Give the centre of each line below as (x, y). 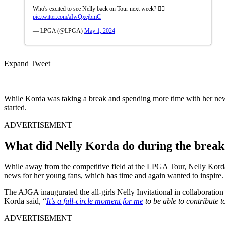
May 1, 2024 (100, 30)
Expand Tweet (27, 63)
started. (15, 107)
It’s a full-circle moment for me (95, 201)
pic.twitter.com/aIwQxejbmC (67, 16)
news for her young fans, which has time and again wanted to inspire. (114, 176)
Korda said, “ (25, 201)
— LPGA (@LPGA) (59, 30)
